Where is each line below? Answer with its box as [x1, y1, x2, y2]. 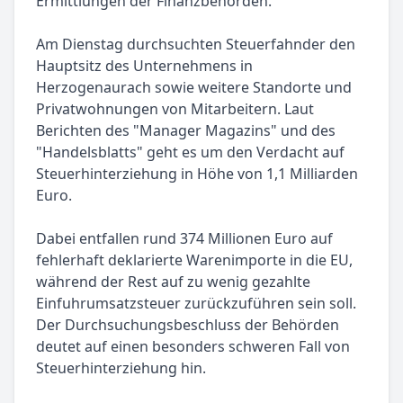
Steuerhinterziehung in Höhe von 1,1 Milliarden [36, 164, 358, 184]
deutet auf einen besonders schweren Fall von [36, 336, 350, 357]
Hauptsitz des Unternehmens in [36, 56, 253, 76]
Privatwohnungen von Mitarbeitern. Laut [36, 99, 314, 120]
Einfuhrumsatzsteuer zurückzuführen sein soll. [36, 293, 356, 314]
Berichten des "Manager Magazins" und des [36, 121, 336, 141]
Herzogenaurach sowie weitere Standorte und [36, 77, 352, 98]
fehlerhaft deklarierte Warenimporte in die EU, [36, 250, 353, 271]
